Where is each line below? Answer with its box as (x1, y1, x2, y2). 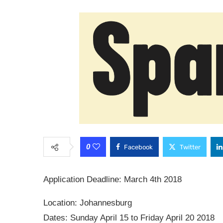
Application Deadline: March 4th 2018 (43, 175, 182, 184)
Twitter (180, 143, 201, 151)
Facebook (124, 143, 153, 151)
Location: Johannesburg (43, 198, 132, 208)
